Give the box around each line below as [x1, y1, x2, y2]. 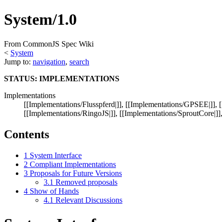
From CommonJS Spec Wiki [4, 39, 94, 48]
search [69, 57, 89, 66]
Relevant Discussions [55, 195, 122, 204]
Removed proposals [55, 177, 117, 186]
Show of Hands [30, 186, 79, 195]
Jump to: [4, 57, 33, 66]
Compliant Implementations [30, 160, 116, 168]
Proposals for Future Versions [30, 168, 122, 177]
